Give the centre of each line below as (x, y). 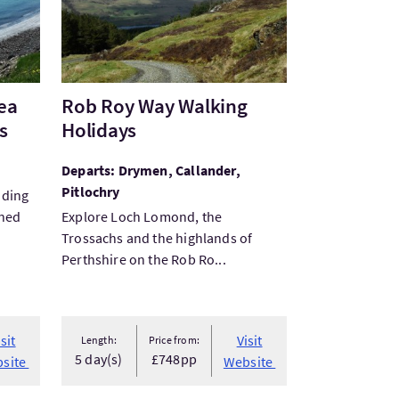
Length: (98, 340)
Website (249, 362)
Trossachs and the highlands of (157, 238)
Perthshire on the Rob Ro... (143, 259)
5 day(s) (99, 359)
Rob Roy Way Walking (154, 106)
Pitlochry (90, 191)
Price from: (174, 340)
